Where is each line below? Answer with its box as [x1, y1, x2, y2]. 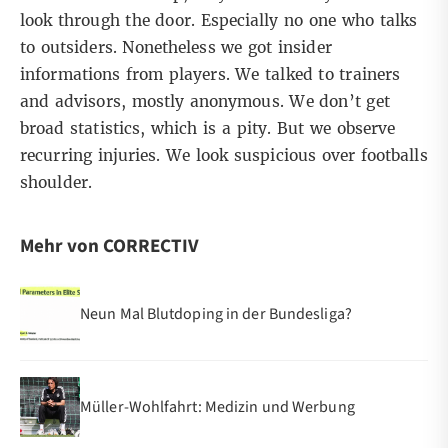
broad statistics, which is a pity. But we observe [20, 119, 396, 139]
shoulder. [20, 173, 92, 193]
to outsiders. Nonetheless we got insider [20, 38, 332, 58]
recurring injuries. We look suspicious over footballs [20, 146, 428, 166]
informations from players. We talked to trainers [20, 65, 401, 85]
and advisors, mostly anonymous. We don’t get [20, 92, 390, 112]
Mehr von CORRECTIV [20, 233, 199, 261]
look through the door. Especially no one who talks [20, 11, 418, 31]
